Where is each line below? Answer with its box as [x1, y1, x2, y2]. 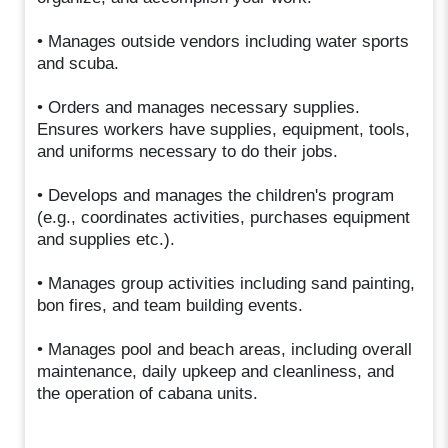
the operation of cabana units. [37, 383, 259, 403]
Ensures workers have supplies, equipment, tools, [37, 119, 411, 139]
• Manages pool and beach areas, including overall [37, 339, 413, 359]
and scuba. [37, 53, 120, 73]
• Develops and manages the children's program [37, 185, 395, 205]
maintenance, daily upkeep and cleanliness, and [37, 361, 395, 381]
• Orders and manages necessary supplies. [37, 97, 361, 117]
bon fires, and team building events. [37, 295, 304, 315]
